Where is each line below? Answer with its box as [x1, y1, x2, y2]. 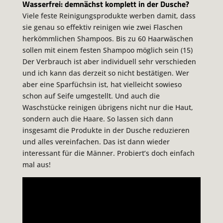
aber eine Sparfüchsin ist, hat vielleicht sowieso [22, 80, 182, 90]
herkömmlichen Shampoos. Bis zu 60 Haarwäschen [22, 34, 193, 44]
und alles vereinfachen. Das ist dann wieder [22, 137, 170, 147]
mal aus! [22, 160, 51, 170]
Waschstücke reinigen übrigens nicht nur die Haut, [22, 103, 193, 112]
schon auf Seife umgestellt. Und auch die [22, 91, 160, 101]
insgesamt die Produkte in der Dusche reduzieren [22, 125, 190, 135]
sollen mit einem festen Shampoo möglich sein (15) [22, 45, 193, 55]
